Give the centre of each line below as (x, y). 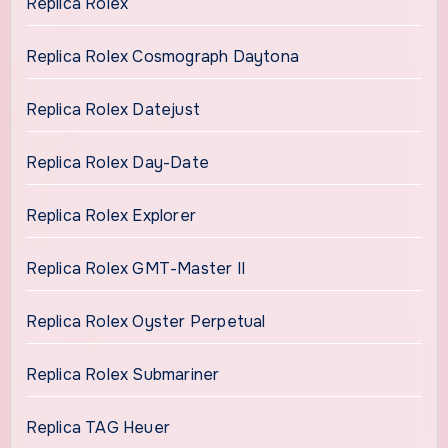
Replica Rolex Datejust (112, 109)
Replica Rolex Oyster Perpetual (145, 321)
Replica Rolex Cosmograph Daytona (162, 56)
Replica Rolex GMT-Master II (137, 268)
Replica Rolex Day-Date (117, 162)
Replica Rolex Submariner (122, 374)
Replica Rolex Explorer (110, 215)
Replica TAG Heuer (97, 427)
